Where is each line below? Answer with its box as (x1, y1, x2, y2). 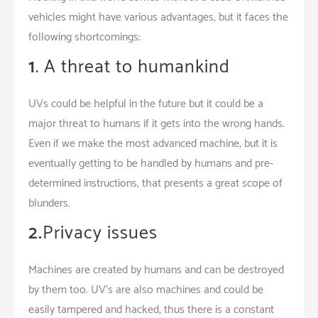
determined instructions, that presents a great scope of (28, 173, 283, 193)
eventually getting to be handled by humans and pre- (28, 153, 273, 173)
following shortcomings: (28, 27, 141, 47)
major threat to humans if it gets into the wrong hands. (28, 114, 285, 133)
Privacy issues (43, 217, 158, 248)
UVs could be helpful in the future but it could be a (28, 94, 263, 114)
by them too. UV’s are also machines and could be (28, 280, 263, 300)
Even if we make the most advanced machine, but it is (28, 133, 278, 153)
